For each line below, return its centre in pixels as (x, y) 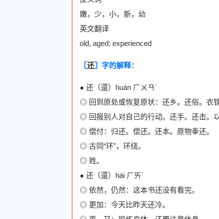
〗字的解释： (116, 65)
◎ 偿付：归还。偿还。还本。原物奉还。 (147, 131)
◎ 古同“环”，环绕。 (112, 146)
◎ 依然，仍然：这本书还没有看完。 (139, 190)
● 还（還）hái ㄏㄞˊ (112, 175)
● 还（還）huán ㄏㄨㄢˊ (119, 87)
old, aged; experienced (116, 43)
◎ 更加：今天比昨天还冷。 (125, 204)
